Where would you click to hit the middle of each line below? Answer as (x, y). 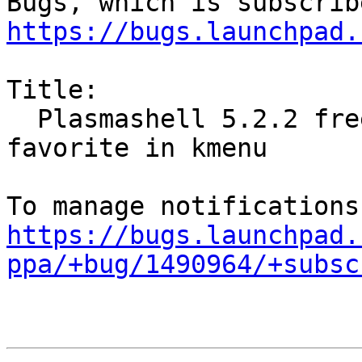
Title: (53, 90)
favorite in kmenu (137, 148)
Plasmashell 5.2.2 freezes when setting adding (22, 119)
